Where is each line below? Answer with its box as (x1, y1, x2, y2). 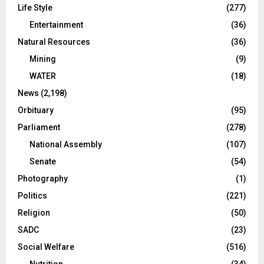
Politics (18, 190, 47, 200)
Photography (18, 173, 68, 183)
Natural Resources (18, 37, 90, 47)
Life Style (18, 2, 52, 12)
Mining (29, 54, 56, 64)
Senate (29, 156, 56, 166)
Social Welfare (18, 242, 74, 252)
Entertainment (29, 19, 83, 29)
